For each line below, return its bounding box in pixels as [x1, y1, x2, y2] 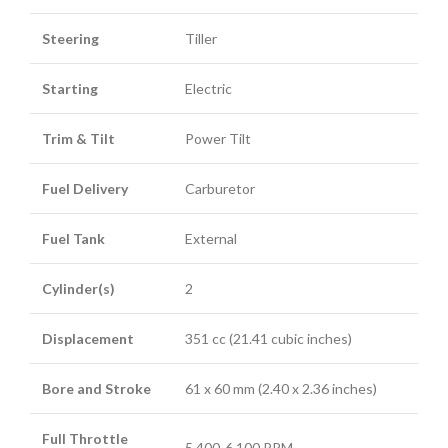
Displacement [42, 329, 134, 347]
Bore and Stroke [42, 379, 151, 397]
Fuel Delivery [42, 179, 128, 197]
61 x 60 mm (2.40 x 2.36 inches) [185, 379, 377, 397]
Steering [42, 29, 99, 47]
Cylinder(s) [42, 279, 115, 297]
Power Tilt [185, 129, 251, 147]
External [185, 229, 237, 247]
